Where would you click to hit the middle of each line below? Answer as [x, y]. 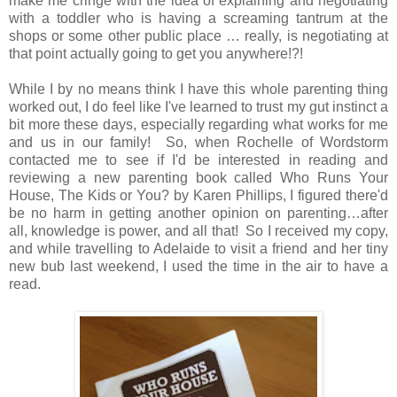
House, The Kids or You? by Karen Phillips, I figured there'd [198, 195]
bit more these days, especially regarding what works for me [198, 124]
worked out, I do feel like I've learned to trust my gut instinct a [198, 106]
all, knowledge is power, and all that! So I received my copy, [198, 230]
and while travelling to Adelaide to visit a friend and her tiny [198, 248]
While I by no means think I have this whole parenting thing [198, 89]
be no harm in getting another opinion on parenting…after [198, 213]
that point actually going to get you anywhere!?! [160, 53]
